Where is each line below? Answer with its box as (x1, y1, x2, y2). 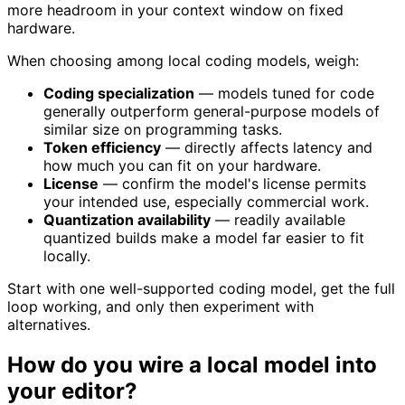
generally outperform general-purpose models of (43, 102, 380, 121)
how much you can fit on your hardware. (43, 156, 321, 175)
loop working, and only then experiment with (7, 297, 314, 316)
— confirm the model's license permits (99, 174, 366, 193)
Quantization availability (43, 211, 211, 230)
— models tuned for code (194, 84, 374, 103)
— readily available (211, 211, 345, 230)
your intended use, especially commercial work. (43, 193, 369, 212)
